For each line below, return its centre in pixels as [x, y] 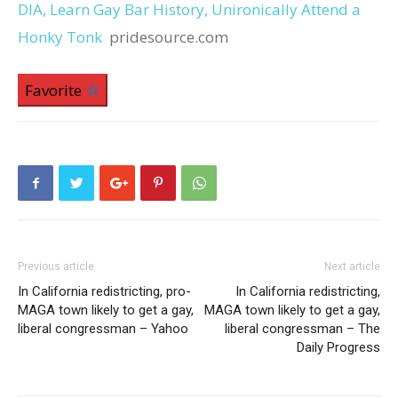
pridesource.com [169, 37]
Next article [352, 267]
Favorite [55, 90]
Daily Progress [338, 347]
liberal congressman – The [302, 329]
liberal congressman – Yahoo [103, 329]
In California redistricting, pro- [104, 291]
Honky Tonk [60, 37]
